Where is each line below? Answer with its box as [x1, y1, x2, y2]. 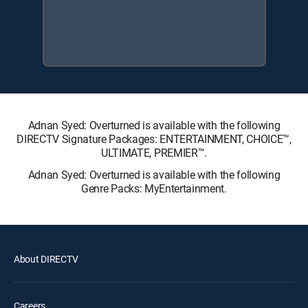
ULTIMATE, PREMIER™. [101, 144, 207, 160]
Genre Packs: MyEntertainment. [81, 180, 227, 196]
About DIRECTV [14, 252, 78, 265]
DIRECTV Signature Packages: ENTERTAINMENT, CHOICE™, [16, 131, 291, 146]
